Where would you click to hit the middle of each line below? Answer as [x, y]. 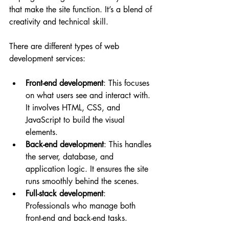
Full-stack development [64, 193]
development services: [47, 58]
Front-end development [64, 83]
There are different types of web [65, 46]
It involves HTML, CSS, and [74, 107]
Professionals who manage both [82, 205]
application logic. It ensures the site [88, 169]
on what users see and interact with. [89, 95]
